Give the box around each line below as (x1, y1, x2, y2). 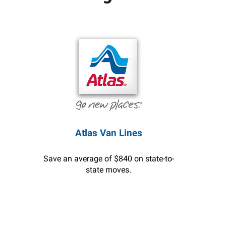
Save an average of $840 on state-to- (43, 154, 174, 163)
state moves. (86, 165, 132, 175)
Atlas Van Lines (75, 127, 142, 139)
